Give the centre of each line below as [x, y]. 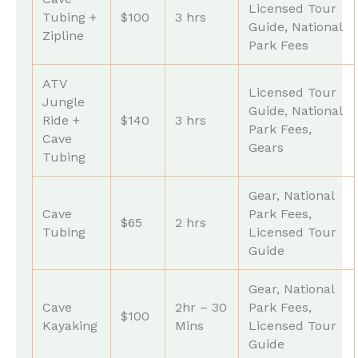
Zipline [63, 35]
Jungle [64, 101]
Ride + [61, 120]
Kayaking [70, 325]
